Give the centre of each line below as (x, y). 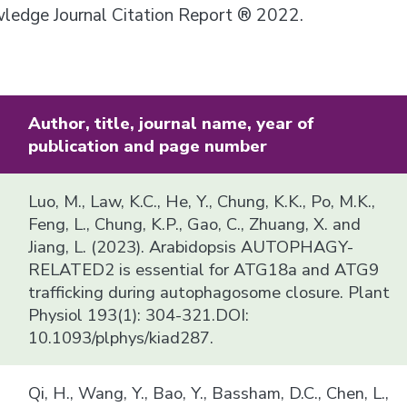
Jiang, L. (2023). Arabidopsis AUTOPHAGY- (191, 246)
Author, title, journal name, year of (172, 123)
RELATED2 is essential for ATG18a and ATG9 (204, 269)
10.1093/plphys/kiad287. (121, 337)
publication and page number (148, 145)
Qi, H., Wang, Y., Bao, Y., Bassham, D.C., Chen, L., (209, 392)
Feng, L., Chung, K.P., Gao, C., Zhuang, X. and (195, 223)
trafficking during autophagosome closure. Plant (209, 292)
